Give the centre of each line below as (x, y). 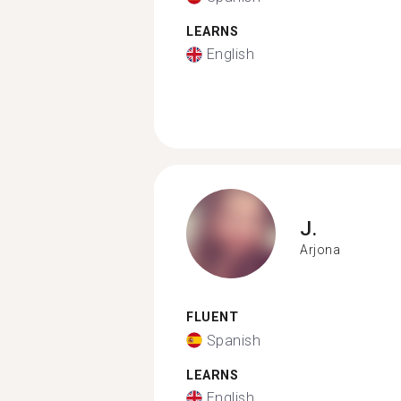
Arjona (320, 249)
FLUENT (212, 317)
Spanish (233, 340)
